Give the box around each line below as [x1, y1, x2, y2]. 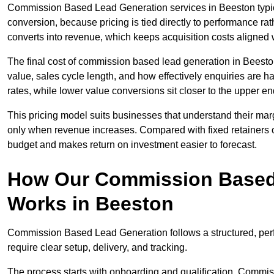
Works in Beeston [7, 193, 174, 215]
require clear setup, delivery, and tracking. [7, 242, 187, 253]
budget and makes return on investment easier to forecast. [7, 139, 257, 150]
